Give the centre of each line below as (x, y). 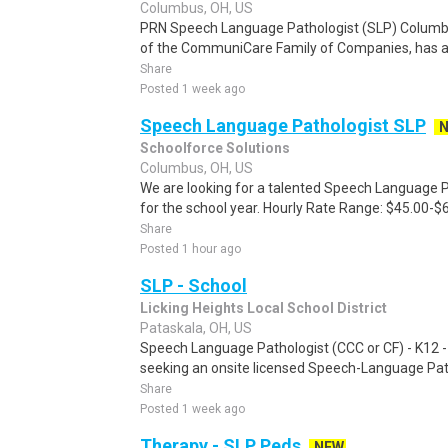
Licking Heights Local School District (263, 308)
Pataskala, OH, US (196, 328)
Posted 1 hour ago (190, 249)
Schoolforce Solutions (215, 148)
